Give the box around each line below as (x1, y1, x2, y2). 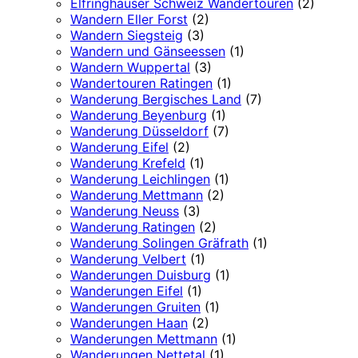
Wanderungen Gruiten (70, 299, 201, 316)
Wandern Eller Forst (70, 11, 188, 28)
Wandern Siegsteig (70, 27, 183, 44)
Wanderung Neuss (70, 203, 179, 220)
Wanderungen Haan (70, 315, 188, 332)
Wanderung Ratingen (70, 219, 195, 236)
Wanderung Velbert (70, 251, 186, 268)
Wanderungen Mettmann (70, 331, 217, 348)
